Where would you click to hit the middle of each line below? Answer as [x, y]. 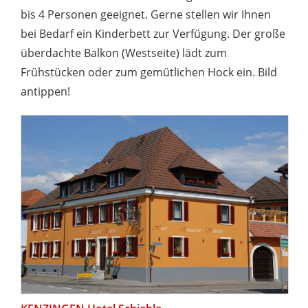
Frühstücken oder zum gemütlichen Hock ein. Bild [149, 72]
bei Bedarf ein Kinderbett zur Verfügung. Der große [153, 33]
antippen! [45, 91]
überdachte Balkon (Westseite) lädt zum [124, 53]
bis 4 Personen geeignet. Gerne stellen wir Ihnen [146, 14]
